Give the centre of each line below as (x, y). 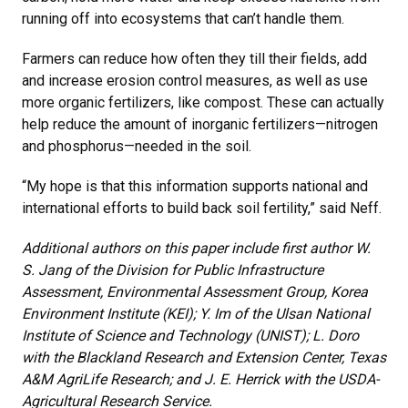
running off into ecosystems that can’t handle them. (185, 19)
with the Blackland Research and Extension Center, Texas (204, 358)
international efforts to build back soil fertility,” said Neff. (202, 209)
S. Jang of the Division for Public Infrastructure (173, 270)
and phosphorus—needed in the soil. (138, 147)
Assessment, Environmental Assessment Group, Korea (195, 292)
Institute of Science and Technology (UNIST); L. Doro (190, 336)
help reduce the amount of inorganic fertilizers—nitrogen (200, 125)
